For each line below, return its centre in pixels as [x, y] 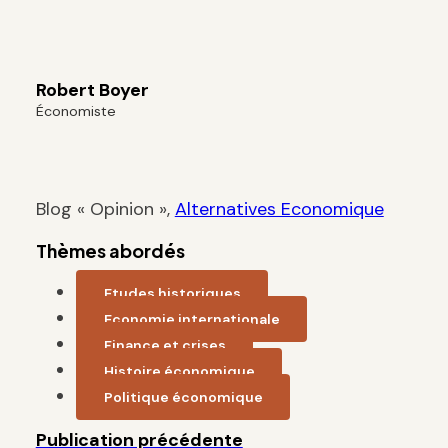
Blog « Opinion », [105, 208]
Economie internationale [191, 318]
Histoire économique [179, 370]
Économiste [75, 111]
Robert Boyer [92, 90]
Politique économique [183, 396]
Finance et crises [164, 344]
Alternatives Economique [279, 208]
